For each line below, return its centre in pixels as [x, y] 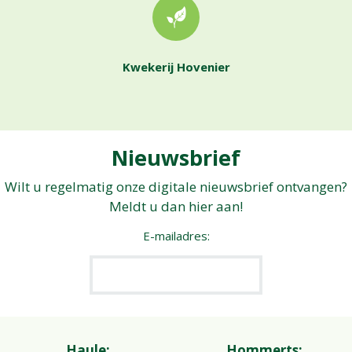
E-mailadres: [176, 236]
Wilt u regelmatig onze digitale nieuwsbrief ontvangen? [176, 187]
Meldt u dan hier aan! [176, 207]
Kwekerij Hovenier [176, 67]
